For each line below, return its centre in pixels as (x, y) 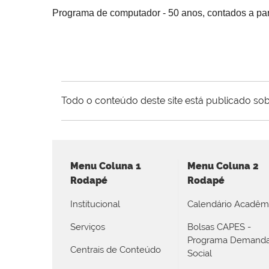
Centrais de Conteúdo (116, 249)
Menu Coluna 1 (106, 166)
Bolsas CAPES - (219, 227)
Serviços (88, 227)
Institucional (95, 204)
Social (200, 253)
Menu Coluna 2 (223, 166)
